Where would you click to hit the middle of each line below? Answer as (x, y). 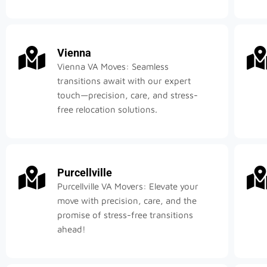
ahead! (72, 229)
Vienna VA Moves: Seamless (113, 67)
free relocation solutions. (107, 110)
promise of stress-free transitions (125, 215)
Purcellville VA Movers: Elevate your (128, 187)
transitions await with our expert (124, 81)
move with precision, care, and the (127, 201)
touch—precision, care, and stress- (128, 95)
